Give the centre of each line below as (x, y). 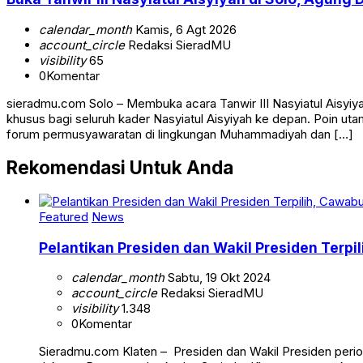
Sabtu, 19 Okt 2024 (218, 278)
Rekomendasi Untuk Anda (120, 168)
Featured (64, 217)
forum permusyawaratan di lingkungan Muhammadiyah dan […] (180, 134)
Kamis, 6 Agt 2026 (184, 29)
